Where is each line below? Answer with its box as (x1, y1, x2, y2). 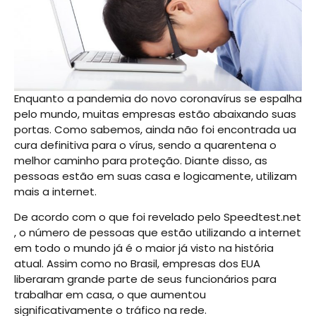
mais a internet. (14, 183, 97, 199)
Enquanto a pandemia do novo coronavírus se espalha (14, 90, 302, 106)
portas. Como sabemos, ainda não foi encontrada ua (14, 121, 296, 137)
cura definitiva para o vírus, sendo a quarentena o (14, 137, 276, 152)
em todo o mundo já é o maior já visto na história (14, 241, 274, 256)
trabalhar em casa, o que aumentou (14, 287, 206, 303)
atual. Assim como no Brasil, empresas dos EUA (14, 256, 260, 272)
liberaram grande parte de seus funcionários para (14, 272, 276, 287)
